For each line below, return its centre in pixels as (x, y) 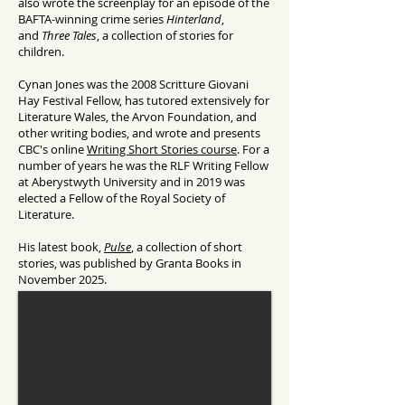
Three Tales (69, 35)
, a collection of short (187, 247)
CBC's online (52, 149)
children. (41, 52)
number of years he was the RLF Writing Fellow (143, 165)
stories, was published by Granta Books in (130, 263)
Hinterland (194, 19)
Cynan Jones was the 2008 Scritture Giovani (133, 84)
